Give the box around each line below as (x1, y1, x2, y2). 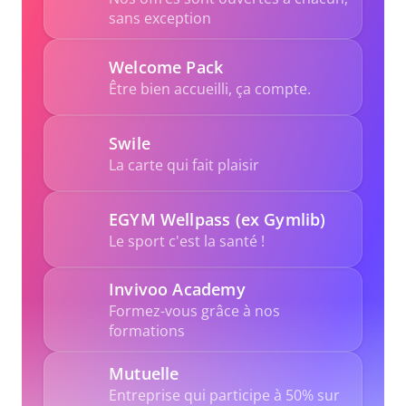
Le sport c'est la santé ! (109, 230, 265, 251)
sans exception (109, 8, 218, 28)
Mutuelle (109, 362, 179, 384)
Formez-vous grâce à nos (109, 301, 280, 321)
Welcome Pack (109, 55, 224, 78)
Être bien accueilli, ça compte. (109, 78, 311, 99)
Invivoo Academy (109, 278, 246, 300)
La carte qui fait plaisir (109, 154, 259, 175)
